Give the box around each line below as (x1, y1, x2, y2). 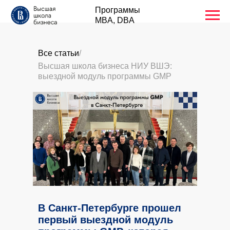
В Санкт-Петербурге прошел (38, 202, 181, 214)
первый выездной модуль (38, 214, 173, 225)
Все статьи (38, 49, 79, 57)
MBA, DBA (95, 16, 135, 25)
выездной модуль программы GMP (38, 72, 171, 81)
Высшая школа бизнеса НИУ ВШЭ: (38, 62, 172, 70)
